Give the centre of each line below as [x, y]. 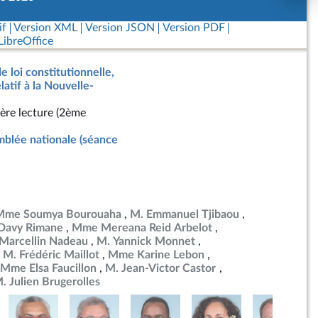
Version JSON [120, 28]
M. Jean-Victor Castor [161, 268]
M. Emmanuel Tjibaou [185, 214]
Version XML [46, 28]
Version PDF [193, 28]
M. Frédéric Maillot [51, 255]
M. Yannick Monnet [146, 241]
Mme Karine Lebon [156, 255]
